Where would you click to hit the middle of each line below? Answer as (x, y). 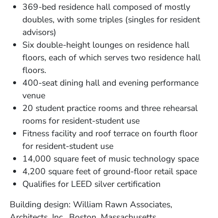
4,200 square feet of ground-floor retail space (110, 172)
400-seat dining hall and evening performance (111, 83)
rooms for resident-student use (81, 121)
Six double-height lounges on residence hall (106, 45)
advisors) (40, 32)
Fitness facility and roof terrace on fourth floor (110, 134)
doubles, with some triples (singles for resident (111, 20)
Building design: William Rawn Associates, (91, 205)
